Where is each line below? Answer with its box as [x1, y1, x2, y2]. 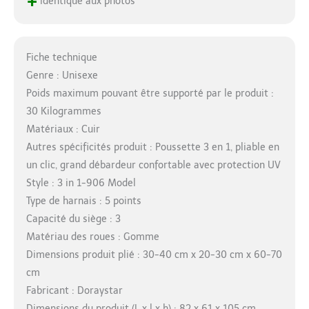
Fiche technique [26, 52, 97, 64]
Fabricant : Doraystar [26, 285, 123, 297]
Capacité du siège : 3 [26, 213, 121, 226]
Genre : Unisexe [26, 70, 98, 82]
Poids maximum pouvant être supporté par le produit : [26, 88, 274, 100]
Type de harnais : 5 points [26, 195, 141, 208]
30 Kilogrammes [26, 106, 101, 118]
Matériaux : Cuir [26, 123, 100, 136]
